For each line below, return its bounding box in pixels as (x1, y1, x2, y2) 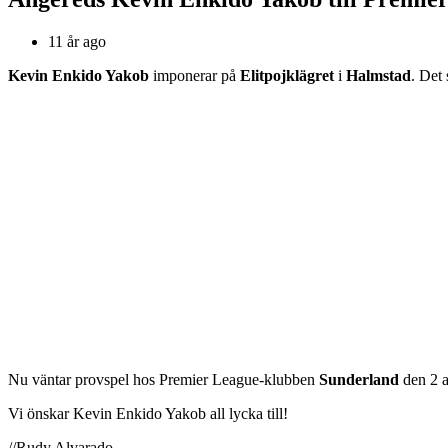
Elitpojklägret (240, 67, 334, 85)
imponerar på (149, 67, 240, 85)
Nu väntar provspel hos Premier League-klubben (8, 371, 315, 389)
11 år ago (48, 33, 106, 51)
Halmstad (346, 67, 411, 85)
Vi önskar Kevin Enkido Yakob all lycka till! (8, 405, 288, 423)
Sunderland (315, 371, 399, 389)
